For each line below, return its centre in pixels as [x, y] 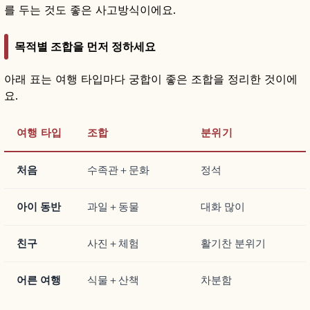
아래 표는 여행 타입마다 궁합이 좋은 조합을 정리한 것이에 [151, 79]
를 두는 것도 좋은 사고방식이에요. [90, 10]
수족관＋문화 [118, 170]
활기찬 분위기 [233, 243]
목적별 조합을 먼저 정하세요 [85, 46]
